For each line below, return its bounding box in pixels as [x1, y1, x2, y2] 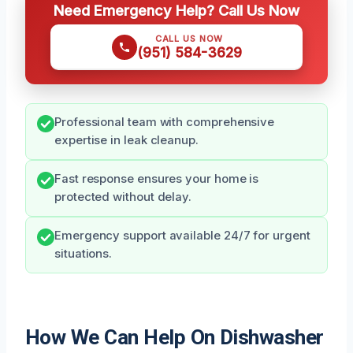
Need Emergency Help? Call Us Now [54, 2, 299, 20]
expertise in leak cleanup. [54, 133, 199, 148]
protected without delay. [54, 190, 192, 205]
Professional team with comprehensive [54, 115, 275, 130]
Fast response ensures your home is [54, 172, 259, 187]
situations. [54, 247, 113, 262]
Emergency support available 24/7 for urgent [54, 229, 310, 243]
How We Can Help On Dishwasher [25, 325, 324, 350]
